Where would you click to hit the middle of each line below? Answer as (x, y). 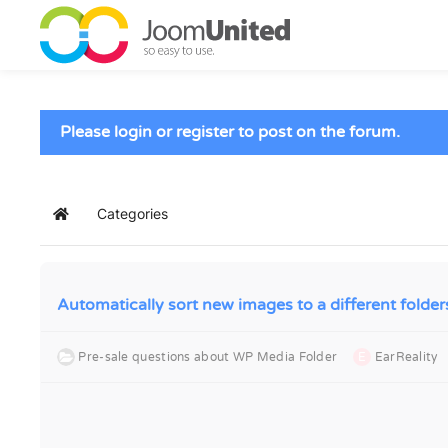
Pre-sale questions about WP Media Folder (208, 357)
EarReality (406, 357)
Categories (132, 213)
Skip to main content (124, 57)
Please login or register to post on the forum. (230, 132)
